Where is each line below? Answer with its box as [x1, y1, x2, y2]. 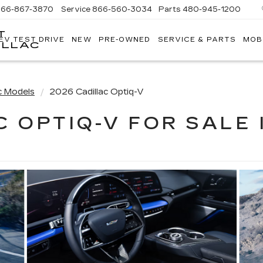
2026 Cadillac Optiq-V [49, 87, 144, 97]
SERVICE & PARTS [157, 36, 237, 44]
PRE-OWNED [98, 36, 151, 44]
